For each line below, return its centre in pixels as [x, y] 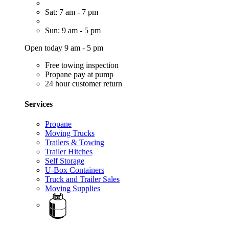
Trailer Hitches [69, 151]
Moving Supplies [73, 188]
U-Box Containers [75, 170]
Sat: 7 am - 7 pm [72, 12]
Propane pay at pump [79, 75]
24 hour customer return [84, 84]
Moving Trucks [70, 133]
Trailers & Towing [75, 142]
